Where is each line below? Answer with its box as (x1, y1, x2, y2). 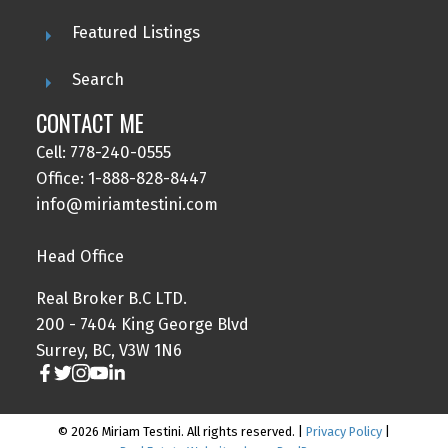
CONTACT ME (35, 105, 144, 140)
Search (71, 69, 124, 89)
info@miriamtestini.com (35, 194, 218, 214)
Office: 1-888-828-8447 (35, 168, 207, 188)
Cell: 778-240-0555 (35, 142, 171, 162)
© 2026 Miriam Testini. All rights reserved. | (58, 423, 306, 439)
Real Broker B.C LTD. (35, 289, 187, 309)
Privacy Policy (306, 423, 382, 439)
